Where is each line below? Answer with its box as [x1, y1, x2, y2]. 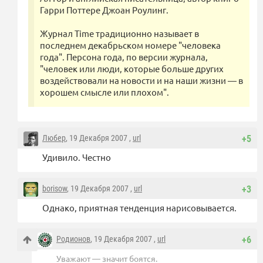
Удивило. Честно [42, 151, 111, 163]
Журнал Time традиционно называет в [40, 28, 199, 39]
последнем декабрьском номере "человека [40, 39, 221, 51]
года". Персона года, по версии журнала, [40, 51, 208, 63]
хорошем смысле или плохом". [40, 86, 169, 98]
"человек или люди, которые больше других [40, 63, 224, 75]
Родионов [56, 234, 90, 244]
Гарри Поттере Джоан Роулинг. [40, 4, 168, 16]
